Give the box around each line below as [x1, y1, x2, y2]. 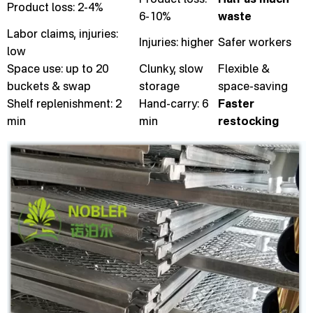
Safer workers [218, 35, 291, 49]
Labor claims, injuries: [7, 27, 118, 41]
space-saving [218, 79, 288, 93]
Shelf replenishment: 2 [7, 96, 122, 110]
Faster [218, 96, 254, 110]
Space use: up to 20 [7, 61, 108, 75]
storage [139, 79, 180, 93]
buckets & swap [7, 79, 91, 93]
